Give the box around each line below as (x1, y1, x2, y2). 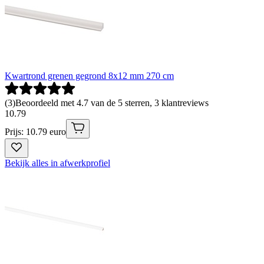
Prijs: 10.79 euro (5, 127, 66, 137)
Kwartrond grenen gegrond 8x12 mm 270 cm (5, 71, 174, 81)
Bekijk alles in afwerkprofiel (5, 158, 110, 169)
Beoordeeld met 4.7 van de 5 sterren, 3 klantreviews (15, 98, 209, 108)
